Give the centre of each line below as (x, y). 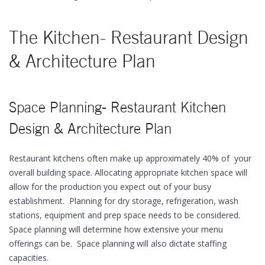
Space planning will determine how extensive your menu (116, 229)
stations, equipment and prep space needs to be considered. (125, 215)
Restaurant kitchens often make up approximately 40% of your (130, 158)
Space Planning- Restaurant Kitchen (117, 107)
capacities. (29, 258)
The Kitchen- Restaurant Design (129, 38)
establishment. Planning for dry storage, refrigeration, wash (124, 201)
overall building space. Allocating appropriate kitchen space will (128, 172)
